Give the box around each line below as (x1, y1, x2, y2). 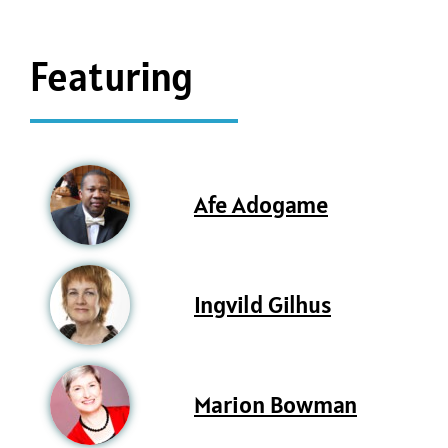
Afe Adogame (194, 189, 328, 221)
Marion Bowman (194, 389, 357, 421)
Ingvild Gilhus (194, 289, 331, 321)
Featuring (30, 51, 193, 103)
